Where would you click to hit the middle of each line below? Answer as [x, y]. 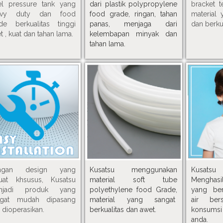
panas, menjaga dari [134, 24]
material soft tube [134, 180]
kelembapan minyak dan [134, 34]
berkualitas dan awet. [123, 210]
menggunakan [155, 170]
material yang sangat [134, 200]
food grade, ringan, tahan [134, 14]
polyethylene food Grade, [134, 190]
